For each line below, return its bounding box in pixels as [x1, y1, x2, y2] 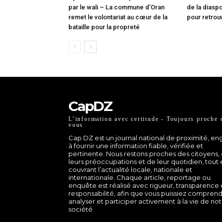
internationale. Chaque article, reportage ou [68, 173, 211, 181]
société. [68, 205, 94, 213]
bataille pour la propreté [68, 23, 141, 31]
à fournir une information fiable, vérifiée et [68, 141, 203, 150]
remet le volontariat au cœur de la [68, 13, 167, 21]
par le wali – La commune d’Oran [68, 3, 165, 11]
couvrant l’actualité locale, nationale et [68, 165, 192, 173]
